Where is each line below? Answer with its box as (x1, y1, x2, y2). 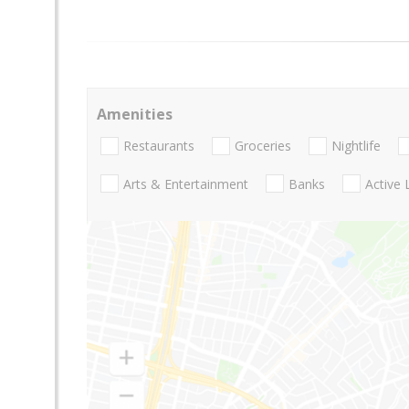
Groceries (235, 137, 291, 155)
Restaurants (123, 137, 194, 155)
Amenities (97, 104, 173, 124)
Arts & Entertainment (123, 174, 248, 193)
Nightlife (331, 137, 381, 155)
